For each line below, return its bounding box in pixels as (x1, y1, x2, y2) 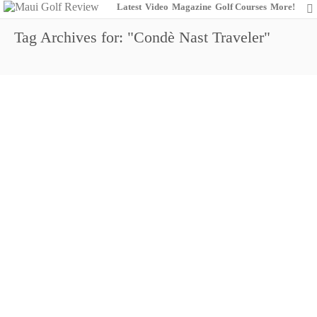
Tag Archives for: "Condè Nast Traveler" (14, 28, 270, 46)
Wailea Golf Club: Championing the (18, 267, 239, 283)
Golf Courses (215, 1, 267, 12)
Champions (18, 287, 88, 303)
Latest (117, 1, 142, 12)
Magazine (172, 1, 212, 12)
